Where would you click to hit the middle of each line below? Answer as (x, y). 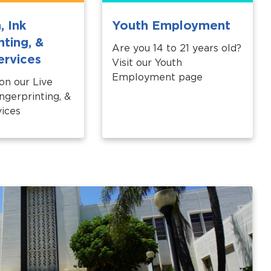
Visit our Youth (147, 63)
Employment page (158, 77)
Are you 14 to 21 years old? (177, 48)
